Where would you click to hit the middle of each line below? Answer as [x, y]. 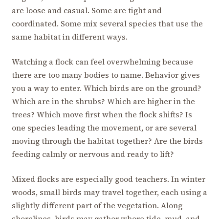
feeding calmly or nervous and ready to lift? [93, 154]
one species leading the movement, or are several [104, 128]
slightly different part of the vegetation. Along [97, 206]
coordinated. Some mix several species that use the [107, 24]
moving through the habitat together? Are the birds [107, 141]
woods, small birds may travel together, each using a [109, 192]
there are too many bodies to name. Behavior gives [106, 75]
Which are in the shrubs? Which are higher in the [103, 101]
